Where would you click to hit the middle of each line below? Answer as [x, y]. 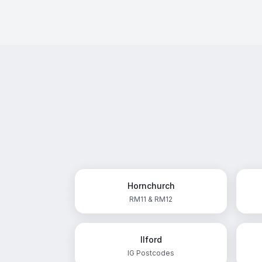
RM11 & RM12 [151, 199]
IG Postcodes [151, 253]
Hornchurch [151, 186]
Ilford [151, 239]
